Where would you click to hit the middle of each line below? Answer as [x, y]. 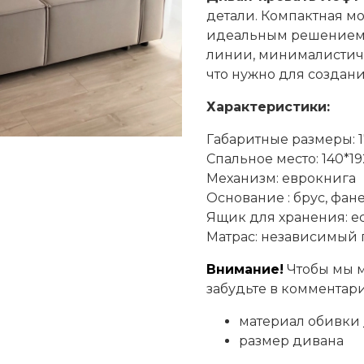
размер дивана [291, 341]
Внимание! [245, 270]
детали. [234, 16]
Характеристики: [268, 107]
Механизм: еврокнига [281, 179]
